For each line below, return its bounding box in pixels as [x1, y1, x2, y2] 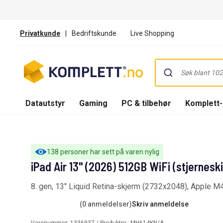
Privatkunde [20, 29, 60, 37]
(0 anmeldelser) [80, 200, 132, 208]
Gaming [79, 98, 108, 108]
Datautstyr [25, 98, 65, 108]
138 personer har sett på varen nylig [47, 148, 159, 156]
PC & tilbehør [121, 98, 171, 108]
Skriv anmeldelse [132, 200, 189, 208]
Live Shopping [130, 29, 174, 37]
